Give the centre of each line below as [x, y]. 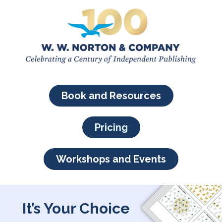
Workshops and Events [111, 159]
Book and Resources [111, 95]
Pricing [111, 127]
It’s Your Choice [76, 208]
